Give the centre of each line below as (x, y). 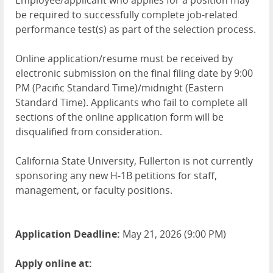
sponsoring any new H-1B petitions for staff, (116, 176)
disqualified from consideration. (89, 132)
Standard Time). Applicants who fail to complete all (131, 103)
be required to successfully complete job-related (126, 15)
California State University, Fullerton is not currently (134, 161)
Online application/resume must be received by (124, 59)
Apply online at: (54, 264)
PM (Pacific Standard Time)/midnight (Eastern (119, 88)
